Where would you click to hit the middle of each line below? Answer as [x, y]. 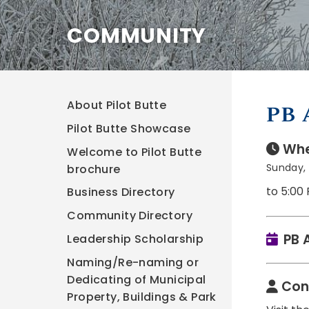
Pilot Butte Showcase [129, 128]
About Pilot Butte [117, 105]
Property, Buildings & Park [142, 297]
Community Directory [130, 216]
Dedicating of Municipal [137, 279]
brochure [94, 169]
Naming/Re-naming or [133, 262]
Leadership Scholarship [136, 239]
